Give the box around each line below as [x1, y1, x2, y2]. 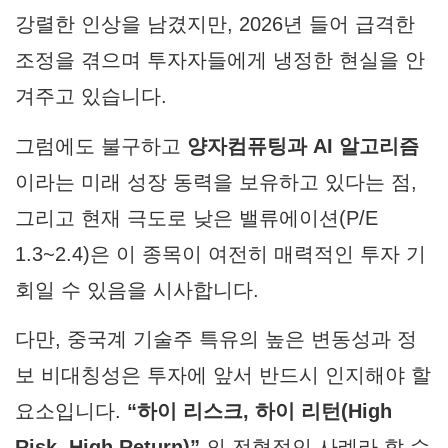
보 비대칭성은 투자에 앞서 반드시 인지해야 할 [15, 363, 431, 386]
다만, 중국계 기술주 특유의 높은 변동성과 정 [15, 327, 417, 350]
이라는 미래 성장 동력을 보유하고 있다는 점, [15, 170, 417, 193]
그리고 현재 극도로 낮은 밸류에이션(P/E [15, 206, 378, 229]
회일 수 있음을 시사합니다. [15, 278, 259, 301]
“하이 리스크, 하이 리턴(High [127, 399, 392, 422]
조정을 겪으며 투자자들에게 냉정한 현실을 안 [15, 49, 425, 72]
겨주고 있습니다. [15, 85, 167, 108]
